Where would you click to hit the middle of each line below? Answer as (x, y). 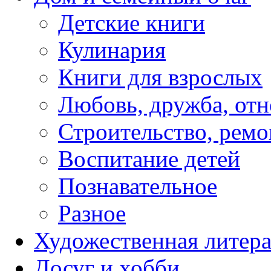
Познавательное (138, 186)
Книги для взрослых (160, 77)
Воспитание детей (149, 158)
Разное (92, 213)
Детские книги (132, 22)
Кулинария (112, 50)
